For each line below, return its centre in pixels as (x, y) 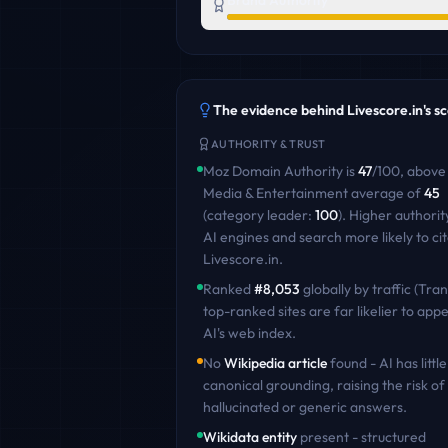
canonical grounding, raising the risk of (324, 385)
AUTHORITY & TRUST (268, 144)
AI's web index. (249, 333)
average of (386, 193)
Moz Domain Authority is (280, 171)
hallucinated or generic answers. (305, 407)
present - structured (361, 437)
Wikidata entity (250, 437)
